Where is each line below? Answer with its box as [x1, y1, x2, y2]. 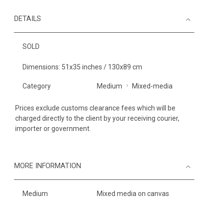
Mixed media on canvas [96, 190, 169, 197]
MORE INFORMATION [14, 162, 81, 170]
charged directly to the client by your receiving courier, [15, 114, 179, 122]
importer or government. [15, 125, 91, 132]
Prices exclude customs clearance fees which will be [15, 104, 175, 112]
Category [22, 82, 51, 90]
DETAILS [14, 15, 41, 23]
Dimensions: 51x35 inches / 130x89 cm [22, 63, 142, 71]
